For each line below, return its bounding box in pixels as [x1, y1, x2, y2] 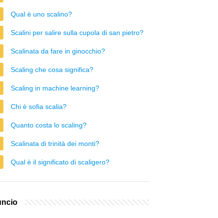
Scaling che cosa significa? [11, 66, 93, 73]
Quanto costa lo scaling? [11, 121, 87, 129]
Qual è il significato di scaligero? [11, 158, 109, 166]
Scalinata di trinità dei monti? [11, 140, 99, 147]
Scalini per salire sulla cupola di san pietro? [11, 29, 144, 36]
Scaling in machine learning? [11, 84, 99, 92]
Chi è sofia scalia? [11, 103, 67, 110]
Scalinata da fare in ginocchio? [11, 47, 105, 55]
